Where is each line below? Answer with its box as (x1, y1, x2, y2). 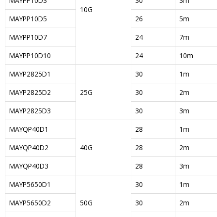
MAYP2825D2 (9, 87, 51, 97)
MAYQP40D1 (9, 124, 48, 134)
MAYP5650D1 (9, 179, 51, 189)
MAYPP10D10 (9, 50, 51, 60)
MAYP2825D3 (9, 106, 51, 115)
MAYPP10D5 (9, 14, 47, 23)
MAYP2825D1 (9, 69, 51, 78)
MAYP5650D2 (9, 198, 51, 207)
